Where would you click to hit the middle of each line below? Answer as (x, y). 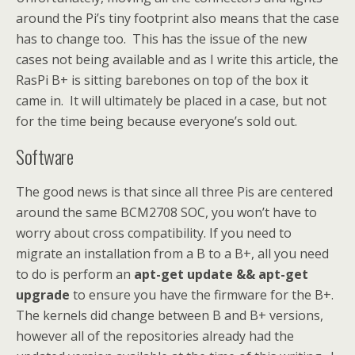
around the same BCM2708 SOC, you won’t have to (166, 212)
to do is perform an (75, 274)
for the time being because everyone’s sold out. (157, 121)
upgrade (43, 294)
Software (45, 156)
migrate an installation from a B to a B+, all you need (172, 253)
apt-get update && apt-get (221, 274)
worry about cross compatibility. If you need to (154, 233)
